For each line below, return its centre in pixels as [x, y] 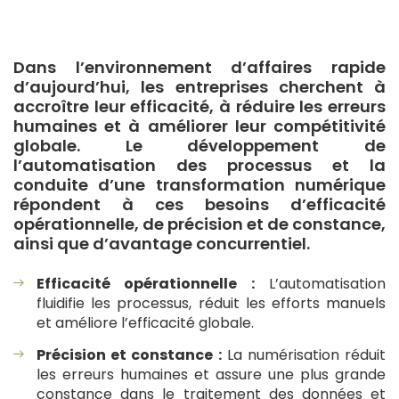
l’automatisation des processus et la [199, 166]
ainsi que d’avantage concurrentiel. [162, 244]
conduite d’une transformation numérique [199, 185]
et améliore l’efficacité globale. [145, 323]
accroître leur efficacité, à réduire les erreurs [199, 107]
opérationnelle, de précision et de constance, [199, 224]
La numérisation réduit [303, 355]
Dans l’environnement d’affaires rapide [199, 68]
